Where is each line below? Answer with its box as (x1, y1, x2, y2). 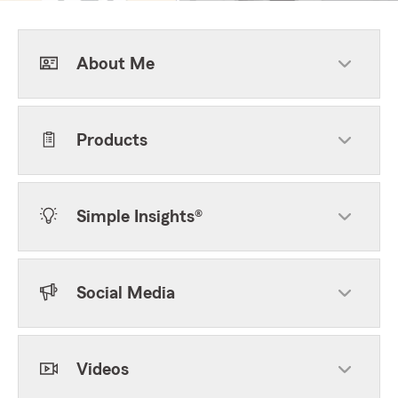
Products (76, 131, 147, 149)
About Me (76, 55, 155, 73)
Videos (76, 361, 129, 378)
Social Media (76, 284, 175, 302)
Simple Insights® (76, 208, 203, 226)
